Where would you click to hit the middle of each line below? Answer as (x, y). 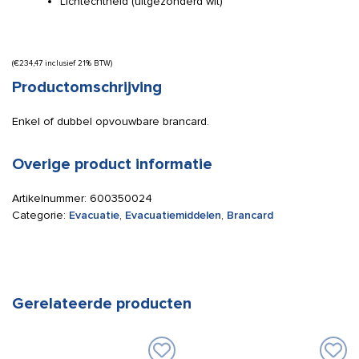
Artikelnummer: (51, 198)
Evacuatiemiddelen (173, 215)
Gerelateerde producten (102, 304)
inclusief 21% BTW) (77, 63)
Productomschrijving (87, 87)
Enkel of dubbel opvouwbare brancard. (111, 121)
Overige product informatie (112, 164)
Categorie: (40, 215)
